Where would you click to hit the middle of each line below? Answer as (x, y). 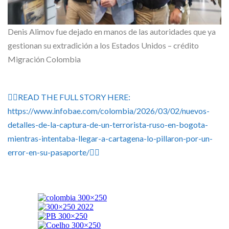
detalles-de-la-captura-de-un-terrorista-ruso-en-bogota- (108, 125)
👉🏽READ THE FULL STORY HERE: (69, 97)
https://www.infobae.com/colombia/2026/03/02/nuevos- (109, 111)
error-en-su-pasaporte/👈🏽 (54, 152)
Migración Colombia (44, 59)
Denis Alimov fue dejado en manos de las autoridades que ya (112, 32)
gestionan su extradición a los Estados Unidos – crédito (103, 45)
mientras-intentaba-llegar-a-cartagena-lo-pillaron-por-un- (110, 139)
